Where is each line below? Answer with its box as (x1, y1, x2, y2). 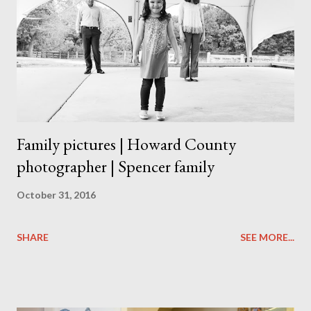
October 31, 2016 (17, 188, 96, 201)
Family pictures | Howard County (17, 133, 236, 155)
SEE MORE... (240, 230, 294, 243)
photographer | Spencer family (17, 155, 215, 177)
